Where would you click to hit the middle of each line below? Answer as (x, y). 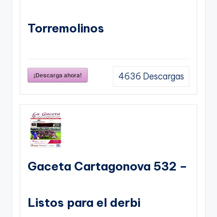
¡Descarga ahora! (58, 75)
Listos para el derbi (84, 202)
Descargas (163, 76)
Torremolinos (66, 28)
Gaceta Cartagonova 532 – (108, 166)
